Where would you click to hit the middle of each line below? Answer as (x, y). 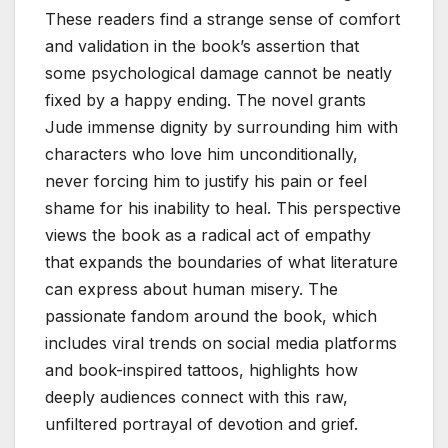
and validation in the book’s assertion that (202, 45)
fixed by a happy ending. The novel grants (205, 99)
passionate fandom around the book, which (211, 315)
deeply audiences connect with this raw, (196, 396)
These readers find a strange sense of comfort (222, 18)
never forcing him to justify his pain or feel (206, 180)
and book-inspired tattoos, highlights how (201, 369)
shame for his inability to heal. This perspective (223, 207)
